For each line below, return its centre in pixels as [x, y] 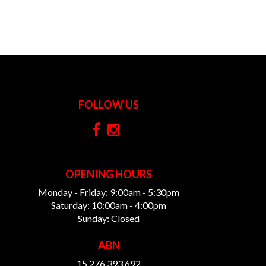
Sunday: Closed [109, 218]
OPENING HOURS [109, 174]
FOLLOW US [109, 104]
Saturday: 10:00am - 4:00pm [109, 205]
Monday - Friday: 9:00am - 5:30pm [109, 192]
